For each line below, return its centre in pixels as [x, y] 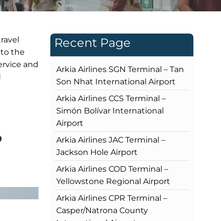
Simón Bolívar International [110, 110]
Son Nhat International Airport [116, 81]
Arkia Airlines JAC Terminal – [111, 140]
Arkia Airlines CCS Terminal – [111, 98]
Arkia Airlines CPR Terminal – [112, 198]
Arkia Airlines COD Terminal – [112, 169]
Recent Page [92, 42]
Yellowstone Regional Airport [113, 181]
